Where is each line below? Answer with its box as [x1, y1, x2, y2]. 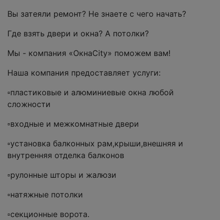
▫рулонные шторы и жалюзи [7, 170, 116, 180]
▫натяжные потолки [7, 190, 83, 200]
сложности [7, 99, 51, 110]
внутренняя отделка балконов [7, 150, 124, 161]
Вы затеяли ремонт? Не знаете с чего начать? [7, 9, 186, 19]
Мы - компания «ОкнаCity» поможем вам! [7, 48, 170, 58]
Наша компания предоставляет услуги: [7, 68, 161, 78]
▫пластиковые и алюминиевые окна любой [7, 87, 174, 98]
